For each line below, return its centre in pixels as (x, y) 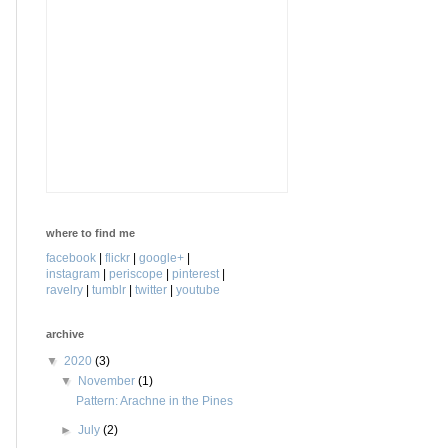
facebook (71, 257)
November (108, 380)
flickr (117, 257)
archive (65, 333)
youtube (198, 289)
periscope (136, 273)
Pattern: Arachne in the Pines (154, 400)
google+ (161, 257)
